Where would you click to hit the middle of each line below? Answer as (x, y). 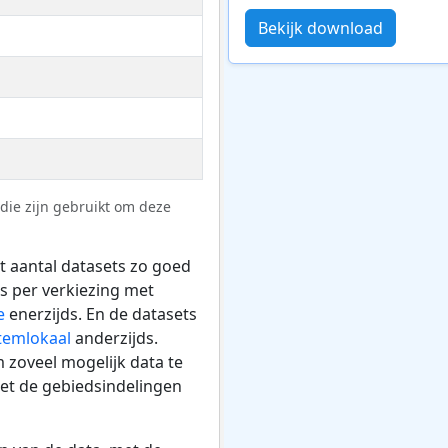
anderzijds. (114, 337)
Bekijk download (320, 27)
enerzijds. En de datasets (101, 313)
